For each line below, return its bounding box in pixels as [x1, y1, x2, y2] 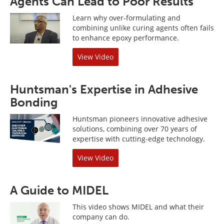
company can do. [72, 212, 129, 221]
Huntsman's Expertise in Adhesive [10, 82, 198, 96]
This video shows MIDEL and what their [72, 202, 204, 211]
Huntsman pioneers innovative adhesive [72, 114, 207, 123]
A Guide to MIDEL [10, 183, 108, 197]
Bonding [10, 95, 58, 109]
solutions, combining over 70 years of [72, 124, 197, 133]
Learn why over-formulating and [72, 13, 180, 22]
